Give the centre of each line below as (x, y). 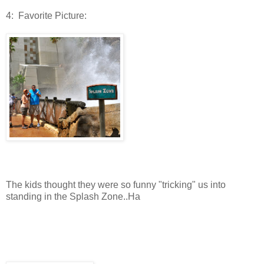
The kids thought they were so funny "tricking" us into (116, 185)
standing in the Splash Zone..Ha (73, 197)
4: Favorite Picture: (46, 16)
